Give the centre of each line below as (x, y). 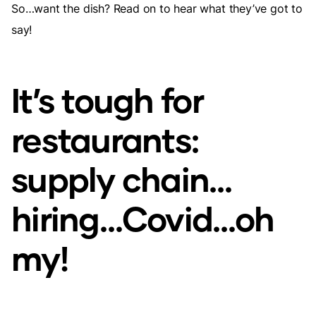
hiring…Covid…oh (143, 218)
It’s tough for (107, 99)
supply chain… (122, 178)
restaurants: (105, 139)
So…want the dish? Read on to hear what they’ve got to (157, 8)
